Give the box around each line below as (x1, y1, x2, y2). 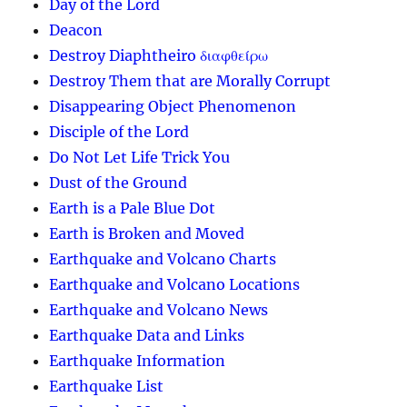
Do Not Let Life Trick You (49, 147, 231, 166)
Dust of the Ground (49, 173, 188, 192)
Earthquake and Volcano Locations (49, 274, 301, 293)
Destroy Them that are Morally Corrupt (49, 71, 332, 90)
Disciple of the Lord (49, 122, 190, 141)
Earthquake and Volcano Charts (49, 249, 277, 268)
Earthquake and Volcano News (49, 300, 269, 319)
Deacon (49, 20, 104, 39)
